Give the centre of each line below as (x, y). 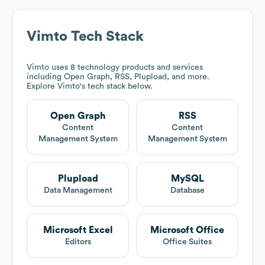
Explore (42, 87)
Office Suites (187, 242)
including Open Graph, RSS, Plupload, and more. (118, 77)
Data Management (78, 191)
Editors (78, 242)
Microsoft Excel (78, 230)
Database (187, 191)
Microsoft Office (187, 230)
